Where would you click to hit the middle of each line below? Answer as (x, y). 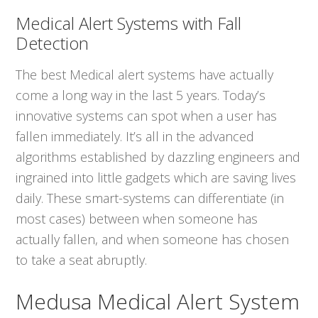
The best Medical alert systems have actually (145, 75)
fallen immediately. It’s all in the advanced (135, 137)
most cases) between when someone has (137, 219)
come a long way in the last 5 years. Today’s (141, 95)
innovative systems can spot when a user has (147, 116)
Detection (53, 43)
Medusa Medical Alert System (158, 302)
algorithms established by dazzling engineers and (158, 157)
